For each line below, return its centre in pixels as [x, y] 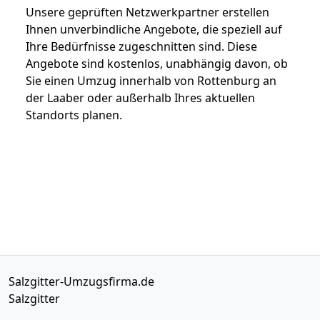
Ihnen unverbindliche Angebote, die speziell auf [154, 29]
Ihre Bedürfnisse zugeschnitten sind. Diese [141, 46]
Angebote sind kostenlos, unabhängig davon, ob [157, 63]
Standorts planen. [74, 115]
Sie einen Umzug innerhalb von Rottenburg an [151, 80]
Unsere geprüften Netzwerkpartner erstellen [147, 12]
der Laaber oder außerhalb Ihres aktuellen [140, 97]
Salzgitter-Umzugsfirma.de [81, 281]
